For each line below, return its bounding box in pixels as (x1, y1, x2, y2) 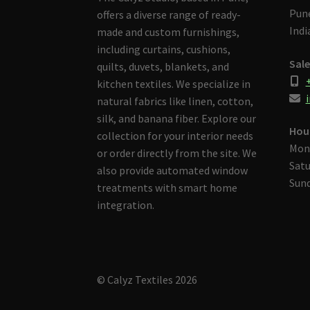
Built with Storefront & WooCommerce (97, 289, 283, 304)
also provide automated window (97, 163, 248, 177)
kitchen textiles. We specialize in (97, 76, 251, 91)
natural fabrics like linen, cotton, (97, 93, 254, 108)
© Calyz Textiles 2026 (97, 272, 198, 286)
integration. (97, 197, 155, 212)
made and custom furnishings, (97, 24, 240, 39)
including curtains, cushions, (97, 42, 231, 56)
